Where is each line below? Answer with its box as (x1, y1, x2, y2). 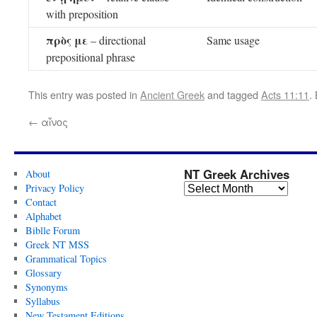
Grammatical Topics (25, 252, 107, 265)
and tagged (204, 87, 261, 102)
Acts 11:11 (261, 87, 309, 102)
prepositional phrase (46, 50, 135, 64)
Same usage (207, 33, 260, 47)
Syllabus (25, 294, 60, 308)
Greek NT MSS (25, 238, 89, 251)
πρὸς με (46, 32, 88, 48)
